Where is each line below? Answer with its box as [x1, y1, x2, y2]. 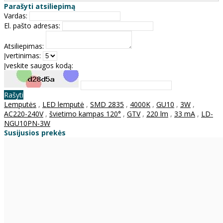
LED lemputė [42, 99, 84, 109]
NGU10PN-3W [4, 118, 50, 128]
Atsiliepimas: [4, 41, 44, 51]
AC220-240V [4, 109, 43, 118]
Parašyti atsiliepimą [4, 1, 75, 11]
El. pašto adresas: [4, 20, 60, 30]
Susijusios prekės [4, 127, 66, 137]
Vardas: [4, 10, 27, 20]
